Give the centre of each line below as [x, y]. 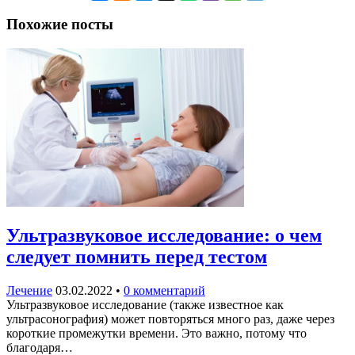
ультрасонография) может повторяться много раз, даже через [170, 319]
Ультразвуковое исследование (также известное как [145, 305]
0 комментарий [164, 291]
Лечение [29, 291]
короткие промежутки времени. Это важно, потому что [157, 334]
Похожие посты [60, 24]
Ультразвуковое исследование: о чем [164, 236]
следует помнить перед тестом [137, 257]
